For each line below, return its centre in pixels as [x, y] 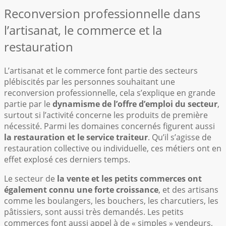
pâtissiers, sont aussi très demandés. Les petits [94, 212]
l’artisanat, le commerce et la [83, 30]
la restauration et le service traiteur [76, 137]
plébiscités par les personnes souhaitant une [90, 82]
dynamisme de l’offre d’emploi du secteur [134, 104]
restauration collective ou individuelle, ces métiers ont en [113, 149]
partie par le [27, 104]
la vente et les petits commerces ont [128, 179]
